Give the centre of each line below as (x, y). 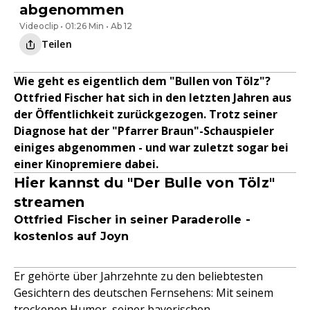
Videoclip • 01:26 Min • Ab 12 (76, 26)
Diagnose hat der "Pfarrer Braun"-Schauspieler (144, 131)
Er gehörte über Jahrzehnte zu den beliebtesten (138, 276)
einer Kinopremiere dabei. (86, 164)
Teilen (57, 44)
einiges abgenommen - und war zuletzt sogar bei (151, 147)
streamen (49, 202)
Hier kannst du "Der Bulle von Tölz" (145, 183)
